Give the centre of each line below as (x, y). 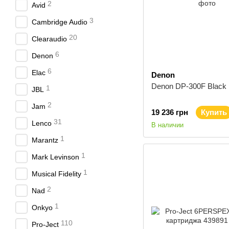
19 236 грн (170, 112)
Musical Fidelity (56, 174)
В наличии (167, 125)
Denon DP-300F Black (189, 86)
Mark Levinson (55, 157)
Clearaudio (49, 39)
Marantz (45, 140)
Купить (214, 112)
